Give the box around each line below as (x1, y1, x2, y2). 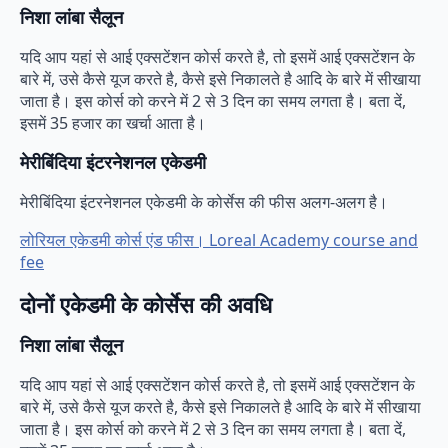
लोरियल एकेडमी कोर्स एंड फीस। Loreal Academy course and (20, 228, 418, 251)
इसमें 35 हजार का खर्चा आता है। (20, 111, 206, 134)
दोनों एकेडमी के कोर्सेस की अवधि (20, 289, 272, 320)
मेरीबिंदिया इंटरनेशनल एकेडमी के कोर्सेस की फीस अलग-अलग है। (20, 190, 388, 213)
